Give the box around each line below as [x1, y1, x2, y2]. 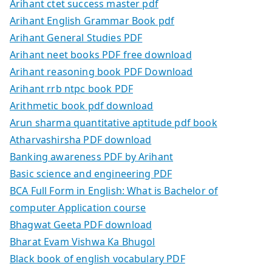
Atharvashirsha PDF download [10, 132, 152, 146]
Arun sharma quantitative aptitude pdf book [10, 115, 217, 129]
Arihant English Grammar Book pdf [10, 13, 175, 27]
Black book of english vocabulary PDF [10, 251, 185, 265]
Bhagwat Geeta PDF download [10, 217, 152, 231]
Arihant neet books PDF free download [10, 47, 192, 61]
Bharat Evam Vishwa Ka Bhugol [10, 234, 155, 248]
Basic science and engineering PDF [10, 166, 172, 180]
